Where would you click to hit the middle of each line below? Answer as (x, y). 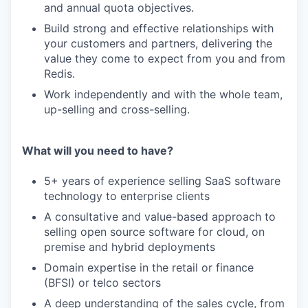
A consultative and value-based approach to (160, 217)
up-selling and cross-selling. (117, 109)
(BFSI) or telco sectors (102, 283)
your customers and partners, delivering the (158, 43)
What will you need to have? (98, 151)
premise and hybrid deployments (130, 247)
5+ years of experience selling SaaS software (162, 181)
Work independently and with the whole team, (163, 94)
